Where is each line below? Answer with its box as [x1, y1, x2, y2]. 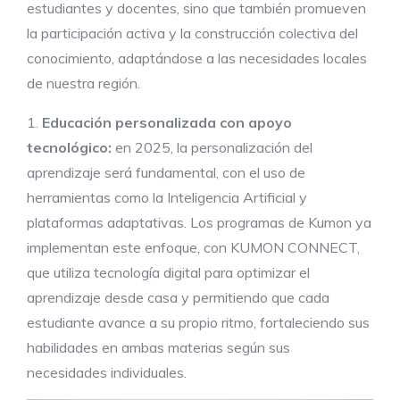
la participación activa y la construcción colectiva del [27, 24, 358, 43]
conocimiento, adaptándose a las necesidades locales [27, 49, 367, 68]
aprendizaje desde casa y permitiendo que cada [27, 288, 329, 307]
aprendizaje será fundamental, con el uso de [27, 163, 305, 182]
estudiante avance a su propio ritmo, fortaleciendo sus [27, 313, 370, 332]
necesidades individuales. [27, 363, 187, 382]
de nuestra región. [27, 74, 140, 93]
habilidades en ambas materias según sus [27, 338, 290, 357]
